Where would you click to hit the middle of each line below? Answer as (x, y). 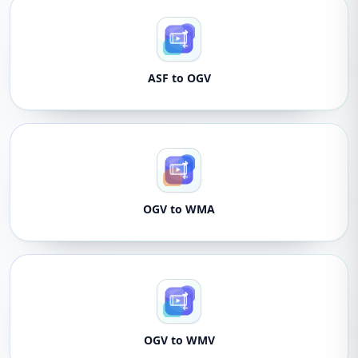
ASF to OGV (179, 78)
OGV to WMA (179, 209)
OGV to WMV (179, 340)
